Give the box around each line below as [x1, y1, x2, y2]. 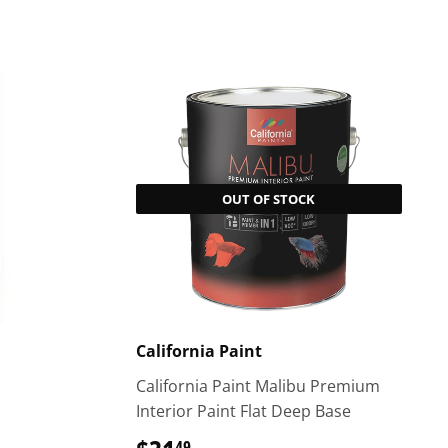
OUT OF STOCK [222, 190, 316, 208]
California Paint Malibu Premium [135, 375, 380, 397]
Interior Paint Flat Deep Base [135, 400, 351, 422]
